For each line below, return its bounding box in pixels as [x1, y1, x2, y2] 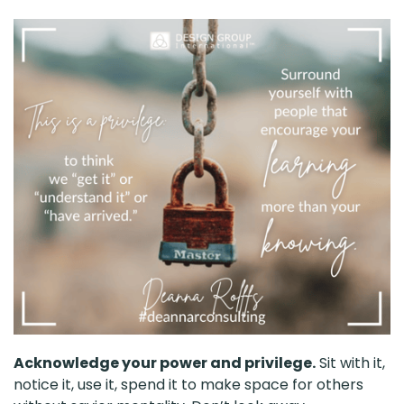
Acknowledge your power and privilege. [14, 352, 316, 373]
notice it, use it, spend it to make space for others [14, 373, 363, 395]
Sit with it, [316, 352, 385, 373]
